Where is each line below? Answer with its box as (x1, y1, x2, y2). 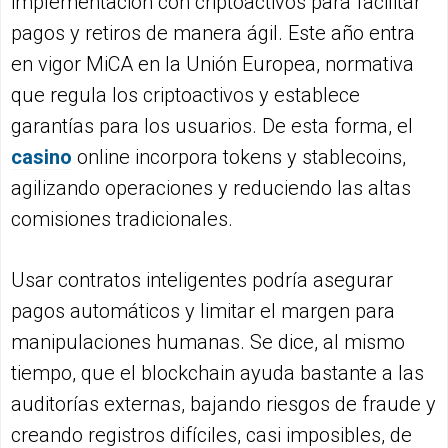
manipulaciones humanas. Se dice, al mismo (11, 330, 405, 355)
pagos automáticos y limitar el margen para (11, 299, 395, 324)
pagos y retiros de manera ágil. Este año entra (11, 21, 415, 46)
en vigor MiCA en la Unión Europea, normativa (11, 52, 414, 77)
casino (11, 145, 72, 170)
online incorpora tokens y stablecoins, (72, 145, 406, 170)
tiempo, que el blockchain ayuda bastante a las (11, 361, 424, 386)
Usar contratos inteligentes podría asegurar (11, 268, 393, 293)
